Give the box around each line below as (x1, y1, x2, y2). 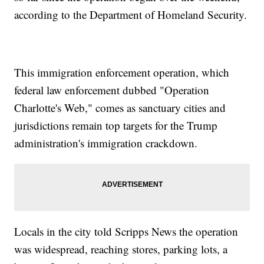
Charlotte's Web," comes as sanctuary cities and (14, 100, 226, 115)
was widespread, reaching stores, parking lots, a (14, 241, 228, 256)
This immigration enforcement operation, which (14, 64, 230, 80)
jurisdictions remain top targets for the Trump (14, 117, 218, 133)
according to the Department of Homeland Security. (14, 6, 247, 22)
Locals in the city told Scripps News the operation (14, 223, 239, 239)
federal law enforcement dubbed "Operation (14, 82, 210, 97)
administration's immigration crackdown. (14, 135, 198, 150)
